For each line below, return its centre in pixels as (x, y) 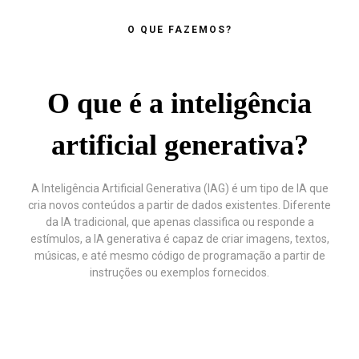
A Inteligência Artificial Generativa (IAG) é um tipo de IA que (179, 189)
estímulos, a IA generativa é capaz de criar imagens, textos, (179, 239)
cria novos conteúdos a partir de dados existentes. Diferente (179, 206)
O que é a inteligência (179, 104)
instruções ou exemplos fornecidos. (179, 273)
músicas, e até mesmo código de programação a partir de (179, 256)
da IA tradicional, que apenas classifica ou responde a (179, 222)
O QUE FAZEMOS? (179, 29)
